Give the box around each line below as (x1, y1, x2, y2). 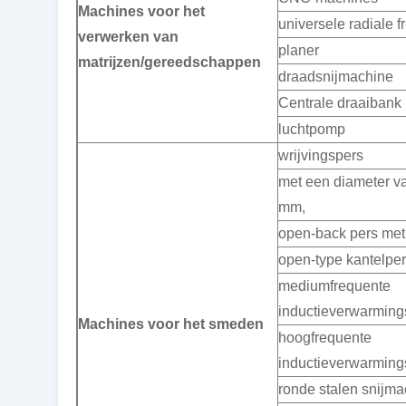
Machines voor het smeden (78, 315, 264, 332)
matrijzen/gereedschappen (78, 53, 261, 70)
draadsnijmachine (278, 68, 393, 84)
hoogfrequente (278, 329, 372, 345)
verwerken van (78, 28, 179, 44)
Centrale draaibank (278, 94, 401, 111)
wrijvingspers (278, 147, 363, 163)
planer (278, 42, 319, 58)
